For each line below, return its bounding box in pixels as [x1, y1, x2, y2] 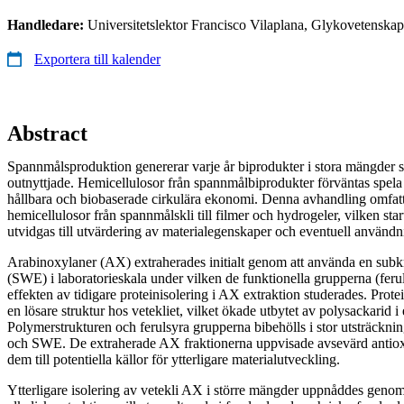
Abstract [7, 121, 87, 145]
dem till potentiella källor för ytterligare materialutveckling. [7, 351, 340, 367]
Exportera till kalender [34, 50, 161, 67]
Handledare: [7, 16, 87, 32]
